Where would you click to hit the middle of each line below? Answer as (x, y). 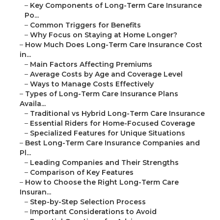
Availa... (33, 104)
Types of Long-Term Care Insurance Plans (102, 94)
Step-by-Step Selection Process (88, 202)
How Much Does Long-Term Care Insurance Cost (114, 45)
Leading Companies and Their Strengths (104, 163)
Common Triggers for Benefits (85, 25)
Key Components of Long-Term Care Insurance (116, 6)
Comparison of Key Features (82, 173)
